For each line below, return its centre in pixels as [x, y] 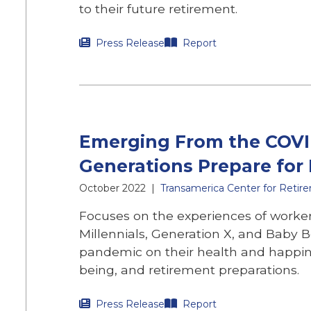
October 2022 [112, 188]
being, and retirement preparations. [191, 270]
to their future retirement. [158, 9]
